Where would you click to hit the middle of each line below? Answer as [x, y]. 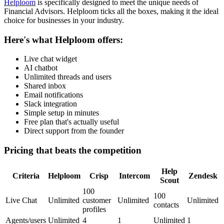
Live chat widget [50, 59]
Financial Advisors [33, 11]
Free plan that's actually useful [71, 122]
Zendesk [203, 175]
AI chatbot [41, 68]
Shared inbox [45, 86]
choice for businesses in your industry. [64, 20]
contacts [166, 204]
